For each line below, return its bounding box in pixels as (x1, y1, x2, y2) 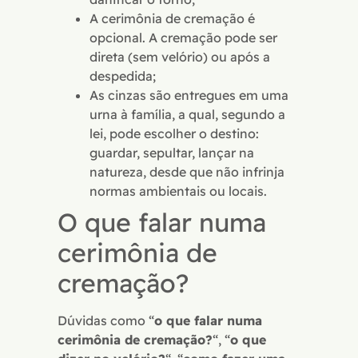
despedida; (89, 67, 156, 84)
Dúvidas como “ (58, 312, 154, 328)
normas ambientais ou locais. (89, 182, 267, 199)
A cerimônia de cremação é (89, 10, 255, 26)
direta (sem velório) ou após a (89, 48, 270, 65)
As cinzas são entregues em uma (89, 86, 288, 103)
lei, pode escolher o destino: (89, 125, 259, 141)
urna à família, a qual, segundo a (89, 105, 285, 122)
